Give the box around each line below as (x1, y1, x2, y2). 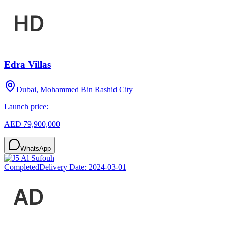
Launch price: (4, 102, 48, 111)
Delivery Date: (39, 162, 89, 172)
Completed (4, 162, 39, 172)
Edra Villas (4, 59, 51, 70)
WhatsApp (20, 144, 51, 152)
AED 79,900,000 (4, 119, 60, 128)
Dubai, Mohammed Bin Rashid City (16, 84, 133, 94)
